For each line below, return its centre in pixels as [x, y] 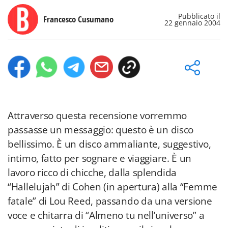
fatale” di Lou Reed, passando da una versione [110, 201]
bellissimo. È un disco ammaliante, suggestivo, [109, 144]
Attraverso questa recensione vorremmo [97, 116]
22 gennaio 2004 [192, 23]
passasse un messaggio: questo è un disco [101, 130]
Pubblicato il [199, 16]
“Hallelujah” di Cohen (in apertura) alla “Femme [112, 187]
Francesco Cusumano [78, 19]
